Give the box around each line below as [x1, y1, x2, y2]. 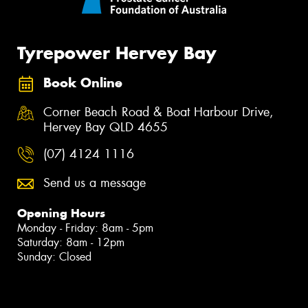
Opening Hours [17, 206, 105, 221]
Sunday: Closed [17, 250, 91, 265]
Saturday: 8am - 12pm [17, 235, 124, 250]
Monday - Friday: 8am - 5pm [17, 221, 153, 236]
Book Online [43, 75, 122, 91]
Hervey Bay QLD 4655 [43, 118, 168, 135]
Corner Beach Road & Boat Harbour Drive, [43, 103, 274, 120]
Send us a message [43, 175, 146, 192]
